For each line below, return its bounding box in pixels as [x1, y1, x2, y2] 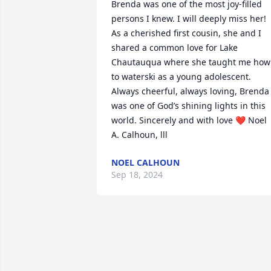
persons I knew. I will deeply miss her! [111, 13, 266, 24]
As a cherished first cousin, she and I [111, 27, 261, 39]
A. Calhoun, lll [111, 129, 168, 140]
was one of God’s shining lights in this [111, 100, 266, 111]
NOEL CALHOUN [111, 157, 180, 168]
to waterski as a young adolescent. [111, 71, 251, 82]
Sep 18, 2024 [111, 169, 163, 180]
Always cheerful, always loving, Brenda [111, 85, 269, 97]
